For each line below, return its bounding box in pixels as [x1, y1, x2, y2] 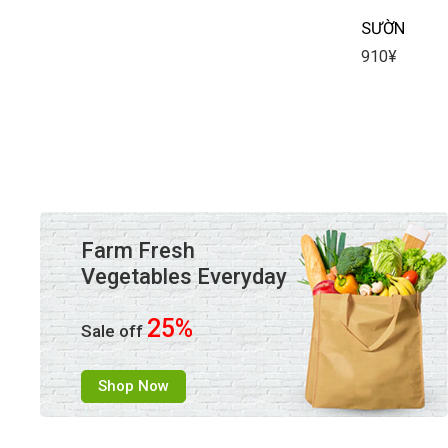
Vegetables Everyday [80, 264, 287, 290]
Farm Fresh [80, 238, 195, 264]
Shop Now [97, 377, 169, 396]
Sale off [80, 321, 147, 342]
